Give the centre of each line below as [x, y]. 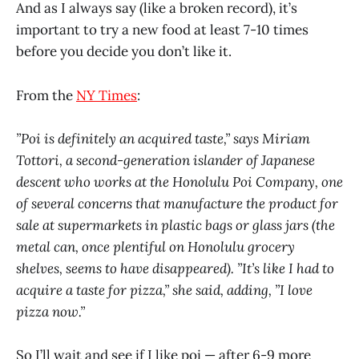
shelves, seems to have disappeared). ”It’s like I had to [175, 268]
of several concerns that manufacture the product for [177, 203]
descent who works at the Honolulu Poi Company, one [179, 182]
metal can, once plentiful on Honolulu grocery [155, 246]
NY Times [107, 95]
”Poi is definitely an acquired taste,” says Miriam [163, 138]
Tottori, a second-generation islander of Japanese [165, 160]
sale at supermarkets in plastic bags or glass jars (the [175, 225]
